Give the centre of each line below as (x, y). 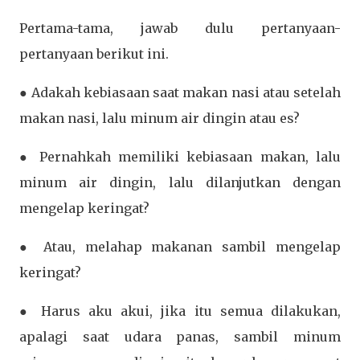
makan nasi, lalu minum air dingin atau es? (161, 118)
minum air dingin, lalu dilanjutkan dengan (180, 182)
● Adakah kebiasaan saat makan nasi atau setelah (180, 92)
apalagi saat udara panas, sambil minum (180, 336)
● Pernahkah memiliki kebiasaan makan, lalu (180, 156)
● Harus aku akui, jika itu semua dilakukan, (180, 311)
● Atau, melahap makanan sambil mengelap (180, 246)
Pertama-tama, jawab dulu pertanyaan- (180, 28)
